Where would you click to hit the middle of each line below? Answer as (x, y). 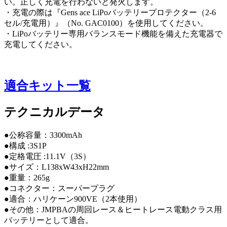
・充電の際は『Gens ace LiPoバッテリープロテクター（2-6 (110, 13)
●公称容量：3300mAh (43, 135)
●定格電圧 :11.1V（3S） (47, 156)
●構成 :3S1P (25, 146)
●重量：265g (27, 178)
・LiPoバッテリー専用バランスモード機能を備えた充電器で (113, 34)
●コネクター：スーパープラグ (59, 188)
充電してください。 (41, 45)
